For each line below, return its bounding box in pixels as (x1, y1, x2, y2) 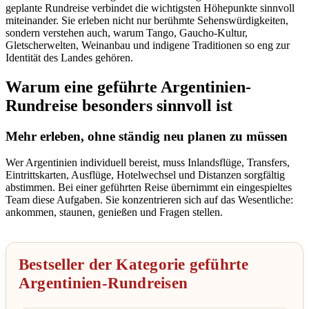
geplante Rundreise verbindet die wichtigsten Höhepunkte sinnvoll (6, 1, 295, 14)
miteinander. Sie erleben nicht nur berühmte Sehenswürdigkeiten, (6, 14, 288, 26)
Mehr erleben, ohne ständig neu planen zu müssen (6, 128, 288, 143)
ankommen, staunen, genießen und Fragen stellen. (6, 206, 223, 219)
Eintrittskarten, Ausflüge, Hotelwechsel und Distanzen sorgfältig (6, 169, 285, 181)
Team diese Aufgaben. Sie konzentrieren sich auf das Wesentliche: (6, 194, 293, 206)
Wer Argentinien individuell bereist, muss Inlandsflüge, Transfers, (6, 157, 290, 169)
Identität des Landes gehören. (6, 51, 133, 63)
